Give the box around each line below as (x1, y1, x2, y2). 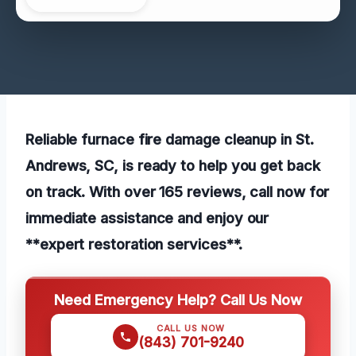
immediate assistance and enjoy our (25, 208, 269, 226)
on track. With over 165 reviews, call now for (25, 182, 330, 200)
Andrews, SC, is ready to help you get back (25, 156, 320, 174)
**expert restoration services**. (25, 234, 242, 253)
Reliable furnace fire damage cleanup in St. (25, 130, 314, 148)
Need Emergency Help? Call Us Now (54, 290, 302, 308)
